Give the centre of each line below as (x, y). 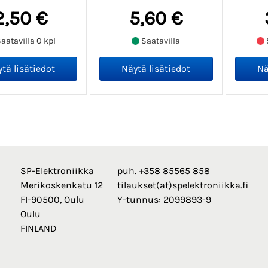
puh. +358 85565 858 (163, 171)
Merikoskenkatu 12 (61, 185)
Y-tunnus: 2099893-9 (164, 200)
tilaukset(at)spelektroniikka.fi (182, 185)
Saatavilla (160, 41)
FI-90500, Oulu (52, 200)
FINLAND (38, 229)
